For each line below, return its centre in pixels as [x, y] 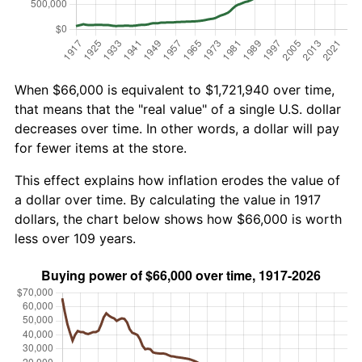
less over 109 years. [75, 238]
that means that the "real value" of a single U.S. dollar [178, 109]
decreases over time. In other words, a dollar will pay [177, 128]
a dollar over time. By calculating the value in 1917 [168, 199]
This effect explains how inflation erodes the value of [177, 180]
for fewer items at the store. [101, 147]
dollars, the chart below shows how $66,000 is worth [178, 219]
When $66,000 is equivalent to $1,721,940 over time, [175, 89]
